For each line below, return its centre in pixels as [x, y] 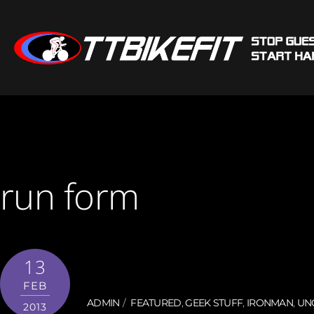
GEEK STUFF [214, 302]
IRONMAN [270, 302]
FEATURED [156, 302]
